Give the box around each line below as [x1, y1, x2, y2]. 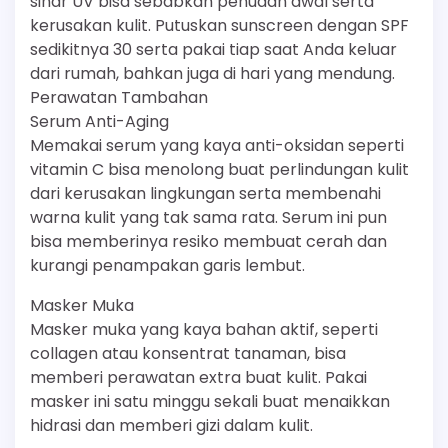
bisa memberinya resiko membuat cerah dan [30, 230, 387, 253]
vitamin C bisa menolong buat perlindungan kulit [30, 158, 409, 181]
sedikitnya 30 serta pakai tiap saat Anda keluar [30, 38, 397, 61]
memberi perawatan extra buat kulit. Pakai [30, 366, 367, 389]
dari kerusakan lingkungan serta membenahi [30, 182, 381, 205]
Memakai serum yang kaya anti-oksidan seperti [30, 134, 404, 157]
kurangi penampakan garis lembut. [30, 254, 305, 277]
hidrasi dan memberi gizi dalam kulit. [30, 414, 313, 437]
